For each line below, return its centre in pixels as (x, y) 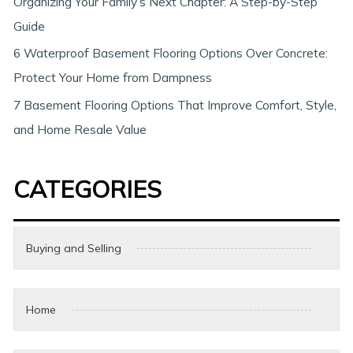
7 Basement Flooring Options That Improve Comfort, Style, (175, 105)
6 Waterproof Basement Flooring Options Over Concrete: (171, 53)
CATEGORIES (88, 190)
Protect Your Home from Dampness (113, 78)
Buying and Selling (74, 249)
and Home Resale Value (80, 130)
